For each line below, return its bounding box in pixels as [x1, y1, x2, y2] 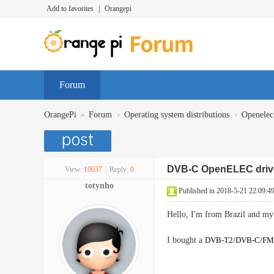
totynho [84, 181, 114, 190]
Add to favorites [46, 4, 94, 13]
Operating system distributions [124, 110, 229, 119]
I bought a [167, 235, 205, 245]
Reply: [109, 165, 128, 174]
